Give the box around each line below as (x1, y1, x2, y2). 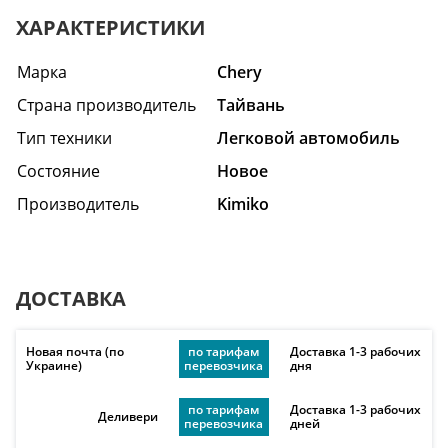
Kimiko (217, 193, 269, 215)
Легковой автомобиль (217, 127, 400, 149)
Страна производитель (17, 94, 196, 116)
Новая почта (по (26, 343, 124, 360)
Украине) (26, 357, 82, 374)
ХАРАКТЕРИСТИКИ (16, 14, 205, 41)
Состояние (17, 160, 100, 182)
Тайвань (217, 94, 285, 116)
